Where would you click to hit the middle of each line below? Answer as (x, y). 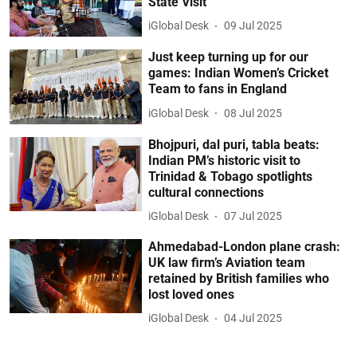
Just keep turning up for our (229, 57)
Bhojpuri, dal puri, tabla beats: (234, 144)
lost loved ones (192, 294)
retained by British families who (239, 278)
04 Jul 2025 (253, 318)
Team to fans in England (218, 89)
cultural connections (206, 192)
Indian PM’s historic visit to (225, 160)
